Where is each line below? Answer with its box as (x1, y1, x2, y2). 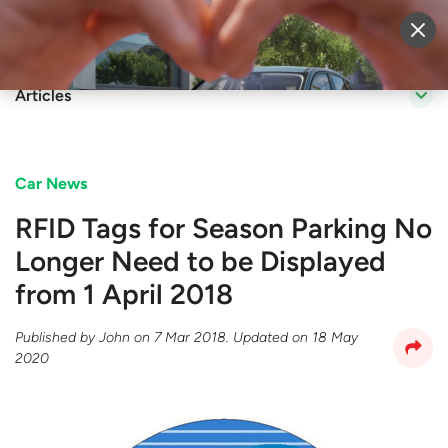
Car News (15, 174, 87, 193)
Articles (15, 86, 71, 105)
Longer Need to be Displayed (15, 244, 386, 278)
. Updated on (226, 329, 312, 346)
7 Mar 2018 (154, 329, 226, 346)
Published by (15, 329, 99, 346)
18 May (312, 329, 358, 346)
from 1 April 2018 (15, 277, 233, 311)
